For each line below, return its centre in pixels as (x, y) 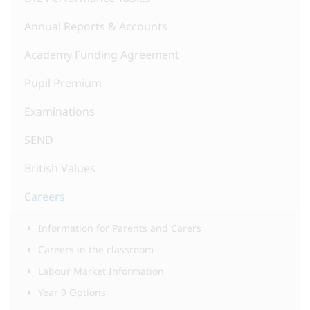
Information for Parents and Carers (120, 228)
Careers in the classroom (96, 249)
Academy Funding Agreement (102, 54)
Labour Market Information (101, 271)
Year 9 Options (72, 292)
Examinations (60, 111)
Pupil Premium (63, 83)
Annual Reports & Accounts (96, 26)
